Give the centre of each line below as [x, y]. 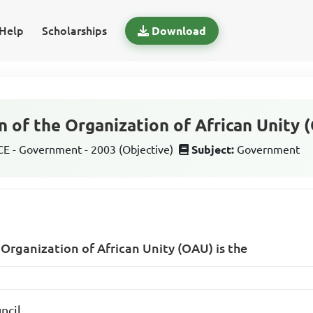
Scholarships [74, 31]
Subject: [213, 150]
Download [179, 31]
